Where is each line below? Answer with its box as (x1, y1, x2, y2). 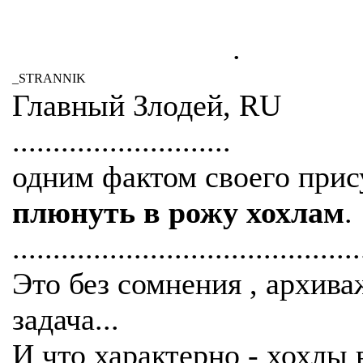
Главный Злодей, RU (12, 88, 281, 122)
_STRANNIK (12, 71, 86, 85)
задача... (12, 302, 119, 336)
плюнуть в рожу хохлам (12, 195, 344, 229)
